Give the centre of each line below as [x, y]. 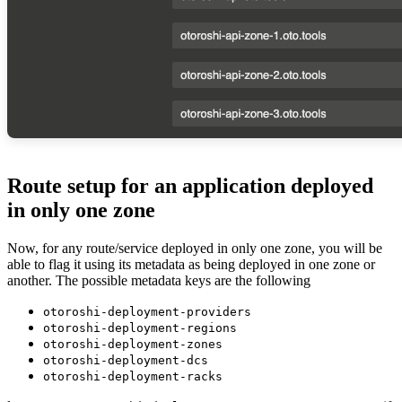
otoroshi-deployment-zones [133, 344]
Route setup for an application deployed [190, 185]
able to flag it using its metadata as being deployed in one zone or [191, 264]
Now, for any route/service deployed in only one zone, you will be [195, 248]
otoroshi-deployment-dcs [126, 360]
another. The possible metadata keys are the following [159, 280]
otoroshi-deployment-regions [140, 328]
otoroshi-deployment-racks [133, 376]
